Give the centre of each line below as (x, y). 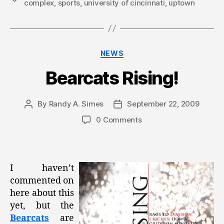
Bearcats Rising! (112, 78)
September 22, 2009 (163, 104)
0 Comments (119, 120)
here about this (42, 193)
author (40, 115)
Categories (134, 51)
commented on (42, 180)
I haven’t (42, 168)
